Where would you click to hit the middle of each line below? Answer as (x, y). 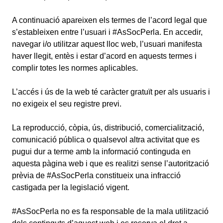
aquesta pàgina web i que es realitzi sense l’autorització (111, 164)
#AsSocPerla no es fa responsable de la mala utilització (110, 211)
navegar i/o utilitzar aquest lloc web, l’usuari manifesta (107, 44)
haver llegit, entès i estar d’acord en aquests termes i (104, 56)
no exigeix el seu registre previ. (67, 104)
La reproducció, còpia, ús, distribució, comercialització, (108, 128)
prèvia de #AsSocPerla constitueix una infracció (96, 175)
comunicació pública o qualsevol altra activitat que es (106, 140)
